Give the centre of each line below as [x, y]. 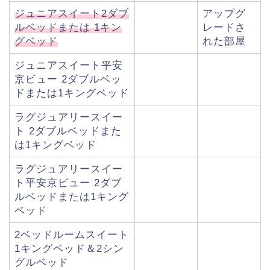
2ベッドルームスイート [72, 235]
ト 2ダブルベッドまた [68, 131]
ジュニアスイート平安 [69, 66]
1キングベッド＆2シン [69, 249]
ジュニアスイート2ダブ [72, 14]
